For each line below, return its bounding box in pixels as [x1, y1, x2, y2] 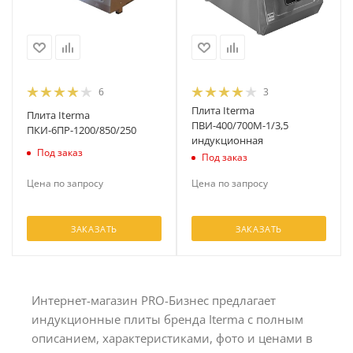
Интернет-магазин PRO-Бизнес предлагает [32, 292, 276, 308]
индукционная [191, 133, 263, 147]
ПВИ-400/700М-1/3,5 [191, 118, 288, 132]
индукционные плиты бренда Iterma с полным [32, 311, 303, 327]
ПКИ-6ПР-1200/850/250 [27, 123, 136, 138]
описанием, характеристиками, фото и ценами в [32, 330, 313, 346]
